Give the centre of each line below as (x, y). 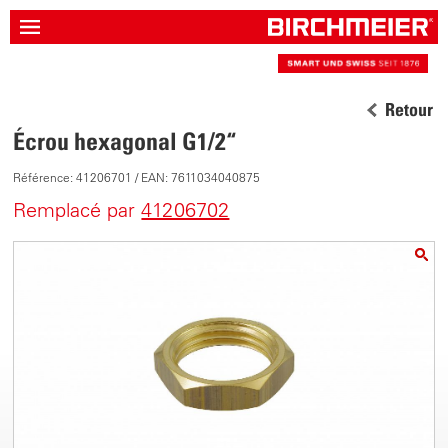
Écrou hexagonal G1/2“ (125, 141)
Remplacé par (77, 210)
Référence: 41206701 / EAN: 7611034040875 (137, 177)
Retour (409, 109)
